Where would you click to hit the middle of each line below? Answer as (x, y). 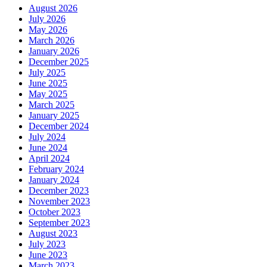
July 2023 (47, 244)
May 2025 (48, 94)
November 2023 (59, 201)
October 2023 (55, 212)
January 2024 (54, 180)
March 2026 (52, 41)
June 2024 (48, 148)
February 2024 (56, 169)
